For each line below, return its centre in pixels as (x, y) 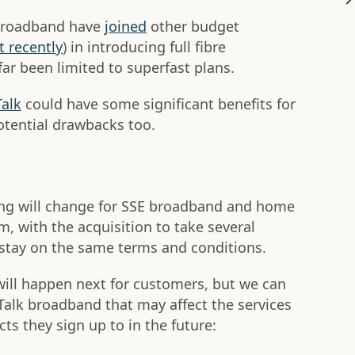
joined (126, 27)
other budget (193, 27)
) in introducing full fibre (144, 47)
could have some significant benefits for (158, 104)
